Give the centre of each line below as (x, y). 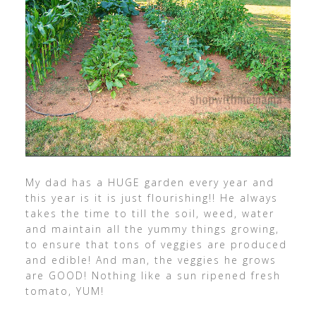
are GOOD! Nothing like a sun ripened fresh (153, 276)
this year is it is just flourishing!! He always (151, 198)
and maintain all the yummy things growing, (152, 229)
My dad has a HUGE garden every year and (150, 183)
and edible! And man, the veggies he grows (151, 260)
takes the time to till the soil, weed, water (150, 214)
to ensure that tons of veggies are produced (156, 245)
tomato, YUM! (65, 291)
